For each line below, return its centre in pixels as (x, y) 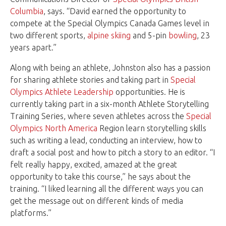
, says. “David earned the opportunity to (115, 11)
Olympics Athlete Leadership (62, 92)
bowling (183, 36)
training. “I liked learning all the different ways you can (107, 189)
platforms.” (31, 213)
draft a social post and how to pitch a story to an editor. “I (112, 153)
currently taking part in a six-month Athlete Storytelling (109, 104)
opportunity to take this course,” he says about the (100, 177)
